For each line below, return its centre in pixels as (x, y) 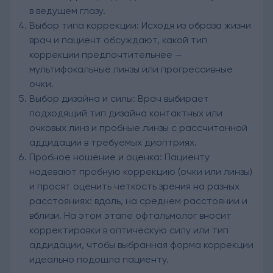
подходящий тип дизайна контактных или (126, 113)
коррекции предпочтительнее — (106, 54)
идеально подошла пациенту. (99, 259)
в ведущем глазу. (67, 10)
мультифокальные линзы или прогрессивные (131, 69)
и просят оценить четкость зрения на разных (134, 186)
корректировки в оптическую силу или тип (129, 230)
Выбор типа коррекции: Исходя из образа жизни (140, 25)
